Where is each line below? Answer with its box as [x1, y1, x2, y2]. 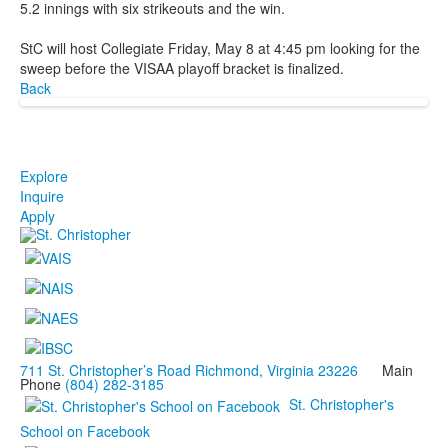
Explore [20, 165, 68, 186]
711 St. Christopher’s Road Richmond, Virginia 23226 [20, 359, 358, 380]
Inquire [20, 185, 64, 206]
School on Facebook [20, 420, 150, 441]
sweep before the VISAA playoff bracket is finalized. [20, 57, 344, 78]
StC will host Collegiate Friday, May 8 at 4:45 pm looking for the [20, 37, 420, 58]
